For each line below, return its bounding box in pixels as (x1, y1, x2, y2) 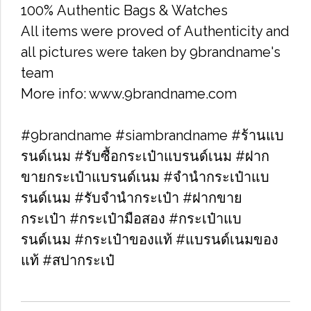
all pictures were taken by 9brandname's (21, 44, 280, 60)
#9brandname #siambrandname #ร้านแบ (21, 127, 284, 144)
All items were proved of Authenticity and (21, 23, 289, 40)
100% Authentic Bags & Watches (21, 2, 228, 19)
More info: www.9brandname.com (21, 85, 237, 102)
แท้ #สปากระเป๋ (21, 252, 115, 269)
